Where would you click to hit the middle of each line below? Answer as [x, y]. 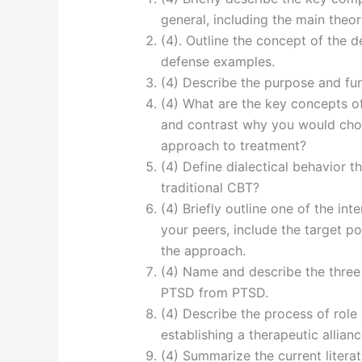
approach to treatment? [233, 146]
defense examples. [217, 62]
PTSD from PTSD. [214, 293]
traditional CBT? [210, 188]
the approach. [203, 251]
